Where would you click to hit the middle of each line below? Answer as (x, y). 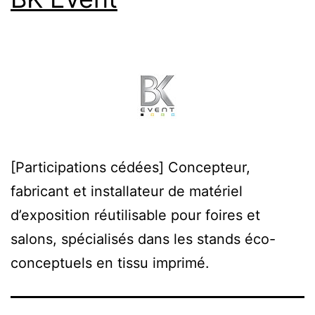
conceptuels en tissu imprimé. (110, 263)
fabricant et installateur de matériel (127, 191)
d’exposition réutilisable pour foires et (135, 215)
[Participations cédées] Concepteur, (130, 167)
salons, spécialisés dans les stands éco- (143, 239)
